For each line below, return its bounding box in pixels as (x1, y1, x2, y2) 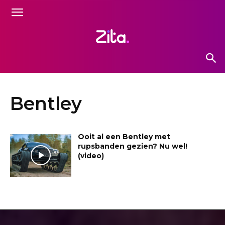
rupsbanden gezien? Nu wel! (78, 141, 188, 151)
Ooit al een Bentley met (78, 132, 171, 141)
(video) (78, 151, 104, 160)
